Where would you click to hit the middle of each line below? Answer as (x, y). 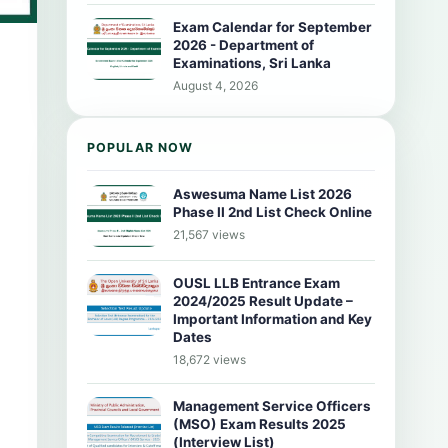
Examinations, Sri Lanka (252, 63)
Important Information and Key (272, 319)
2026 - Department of (243, 45)
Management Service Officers (272, 406)
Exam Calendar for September (272, 27)
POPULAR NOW (140, 147)
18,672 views (209, 359)
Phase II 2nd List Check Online (272, 212)
